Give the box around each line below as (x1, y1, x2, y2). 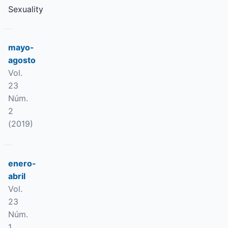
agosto (8, 55, 36, 65)
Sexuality (8, 4, 43, 14)
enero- (8, 158, 36, 168)
